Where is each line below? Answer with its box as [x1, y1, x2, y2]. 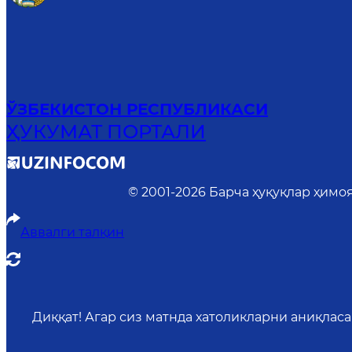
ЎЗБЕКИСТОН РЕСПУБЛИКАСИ [6, 99, 268, 119]
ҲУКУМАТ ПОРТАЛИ [6, 119, 206, 143]
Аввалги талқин [20, 225, 124, 240]
